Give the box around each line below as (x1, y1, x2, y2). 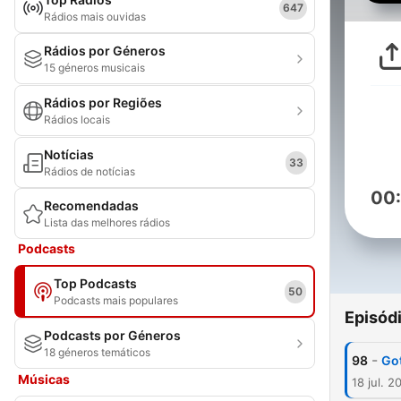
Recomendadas (44, 198, 139, 213)
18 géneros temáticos (44, 346, 150, 359)
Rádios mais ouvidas (44, 10, 146, 23)
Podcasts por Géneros (44, 328, 181, 343)
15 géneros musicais (44, 61, 145, 74)
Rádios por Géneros (44, 43, 166, 58)
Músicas (18, 371, 70, 387)
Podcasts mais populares (54, 294, 178, 307)
